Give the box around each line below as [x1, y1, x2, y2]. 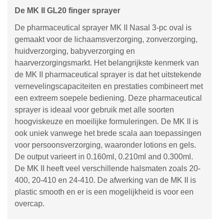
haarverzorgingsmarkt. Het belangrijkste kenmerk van [15, 59, 199, 67]
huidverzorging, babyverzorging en [15, 47, 135, 55]
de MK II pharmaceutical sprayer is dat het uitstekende [15, 70, 201, 79]
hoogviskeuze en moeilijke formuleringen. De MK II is [15, 117, 198, 126]
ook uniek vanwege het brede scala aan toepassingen [15, 129, 201, 137]
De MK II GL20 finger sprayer [15, 6, 120, 15]
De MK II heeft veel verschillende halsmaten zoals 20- [15, 164, 200, 173]
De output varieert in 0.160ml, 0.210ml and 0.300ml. [15, 153, 193, 161]
